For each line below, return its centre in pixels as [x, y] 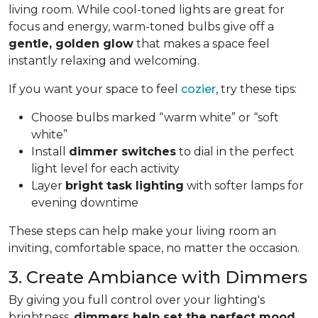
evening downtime [85, 202]
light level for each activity [105, 168]
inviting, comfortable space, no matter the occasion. [154, 248]
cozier [198, 89]
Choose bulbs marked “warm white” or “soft [155, 117]
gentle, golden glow [71, 43]
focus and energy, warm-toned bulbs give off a [141, 26]
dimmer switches [122, 151]
